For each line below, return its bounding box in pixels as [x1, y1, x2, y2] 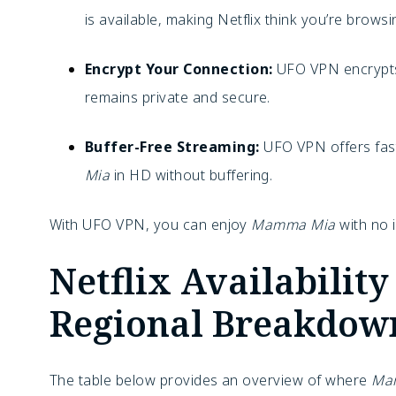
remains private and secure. [85, 88, 270, 107]
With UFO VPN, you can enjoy [49, 215, 252, 234]
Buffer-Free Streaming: [85, 137, 260, 156]
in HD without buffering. [110, 165, 273, 185]
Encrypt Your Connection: [85, 59, 273, 79]
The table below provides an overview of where [49, 370, 372, 390]
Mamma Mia [251, 215, 336, 234]
